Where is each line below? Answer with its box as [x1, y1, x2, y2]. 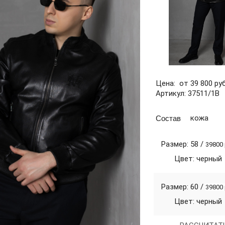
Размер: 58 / [161, 140, 206, 149]
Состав [156, 113, 181, 123]
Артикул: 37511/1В [156, 89, 220, 98]
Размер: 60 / [161, 182, 206, 191]
